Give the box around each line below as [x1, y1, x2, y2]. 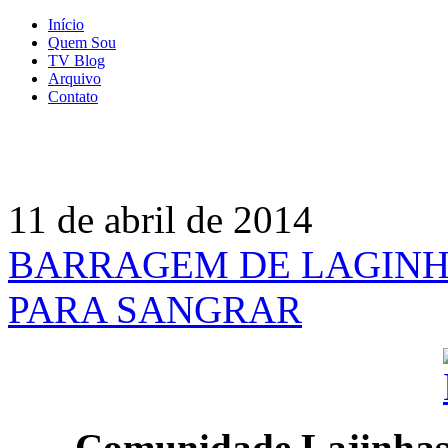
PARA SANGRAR [8, 288, 302, 331]
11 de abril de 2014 [8, 198, 313, 241]
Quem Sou [48, 34, 116, 51]
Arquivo [48, 70, 101, 87]
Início [48, 16, 84, 33]
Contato [48, 88, 98, 105]
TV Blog [48, 52, 105, 69]
